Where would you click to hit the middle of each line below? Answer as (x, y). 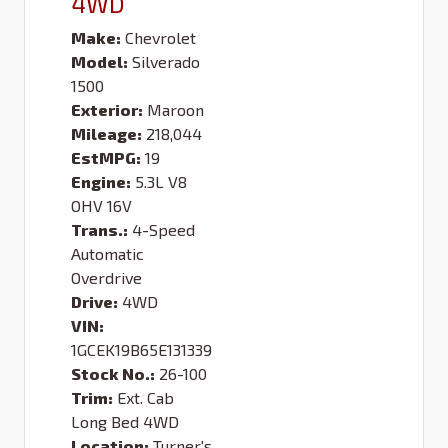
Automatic (107, 254)
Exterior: (107, 110)
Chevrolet (160, 38)
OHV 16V (101, 206)
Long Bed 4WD (125, 422)
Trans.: (99, 230)
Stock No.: (113, 374)
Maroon (175, 110)
